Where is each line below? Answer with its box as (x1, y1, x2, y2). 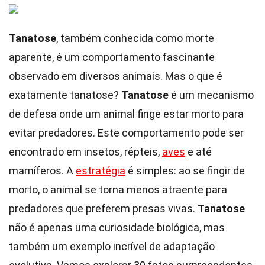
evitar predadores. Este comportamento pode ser (9, 127, 244, 139)
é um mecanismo (169, 89, 254, 101)
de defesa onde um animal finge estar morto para (9, 108, 244, 120)
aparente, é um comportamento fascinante (9, 51, 215, 63)
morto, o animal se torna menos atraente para (9, 183, 227, 196)
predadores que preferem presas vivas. (9, 202, 198, 215)
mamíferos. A (9, 164, 76, 177)
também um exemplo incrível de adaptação (9, 240, 215, 253)
